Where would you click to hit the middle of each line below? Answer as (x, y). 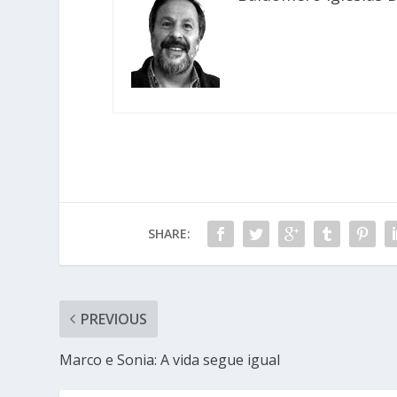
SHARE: (169, 233)
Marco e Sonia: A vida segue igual (170, 359)
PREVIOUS (114, 319)
